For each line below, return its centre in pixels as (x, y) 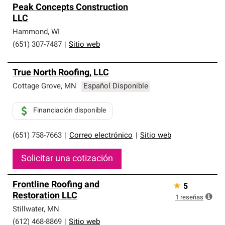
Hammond (30, 32)
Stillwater (28, 210)
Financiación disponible (70, 111)
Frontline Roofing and (56, 185)
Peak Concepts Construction (70, 8)
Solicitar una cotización (67, 159)
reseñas (192, 198)
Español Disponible (116, 87)
